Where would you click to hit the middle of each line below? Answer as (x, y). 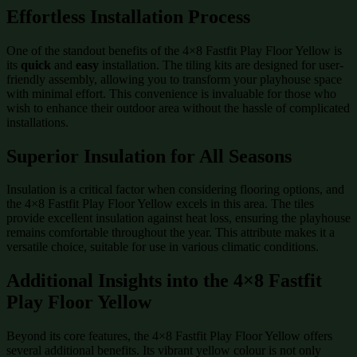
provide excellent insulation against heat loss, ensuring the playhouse (178, 218)
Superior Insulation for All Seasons (149, 156)
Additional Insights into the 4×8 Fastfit (164, 281)
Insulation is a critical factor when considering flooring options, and (175, 190)
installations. (37, 122)
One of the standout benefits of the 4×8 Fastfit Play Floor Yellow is (174, 50)
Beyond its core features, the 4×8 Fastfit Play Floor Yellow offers (169, 336)
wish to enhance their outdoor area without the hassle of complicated (178, 108)
